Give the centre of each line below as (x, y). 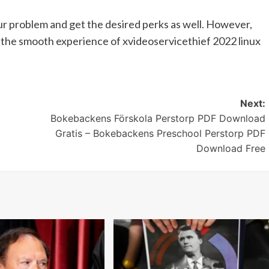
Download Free (231, 148)
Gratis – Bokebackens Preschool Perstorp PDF (160, 133)
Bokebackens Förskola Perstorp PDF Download (158, 118)
